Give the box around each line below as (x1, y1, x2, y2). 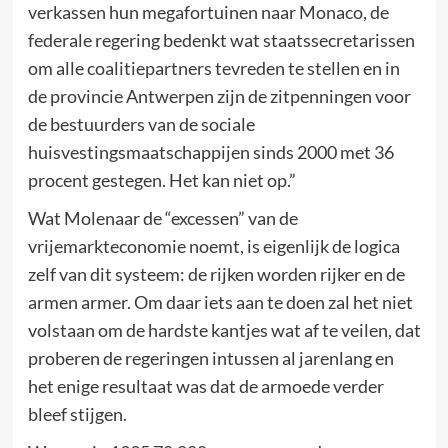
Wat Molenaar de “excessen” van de (27, 207, 298, 229)
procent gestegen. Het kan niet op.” (27, 169, 296, 191)
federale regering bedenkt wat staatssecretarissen (27, 29, 415, 51)
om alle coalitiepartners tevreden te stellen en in (27, 57, 400, 79)
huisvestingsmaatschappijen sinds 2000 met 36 (27, 141, 394, 163)
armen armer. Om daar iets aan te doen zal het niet (27, 291, 413, 313)
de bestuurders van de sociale (27, 113, 255, 135)
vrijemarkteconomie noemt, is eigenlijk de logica (27, 235, 400, 257)
